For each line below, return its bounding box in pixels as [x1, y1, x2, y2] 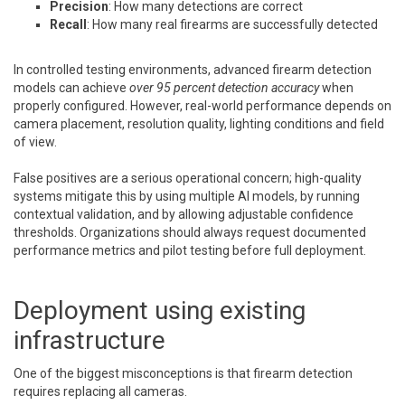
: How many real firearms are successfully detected [87, 17, 378, 33]
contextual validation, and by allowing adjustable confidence [14, 207, 353, 222]
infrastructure [14, 325, 165, 356]
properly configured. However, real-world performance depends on [14, 99, 391, 114]
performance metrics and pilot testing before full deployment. [14, 243, 366, 259]
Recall [50, 17, 87, 33]
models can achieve [14, 80, 127, 96]
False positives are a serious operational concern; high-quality [14, 171, 362, 186]
